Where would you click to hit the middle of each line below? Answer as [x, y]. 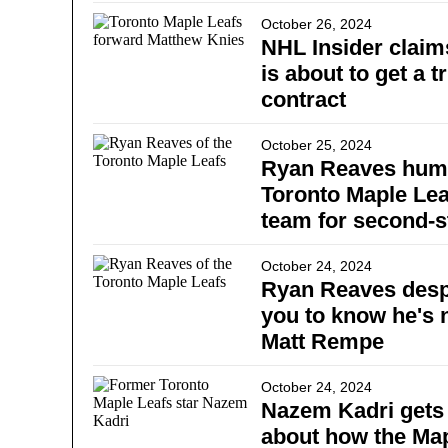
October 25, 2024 [316, 145]
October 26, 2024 [316, 24]
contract [303, 99]
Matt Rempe [322, 341]
